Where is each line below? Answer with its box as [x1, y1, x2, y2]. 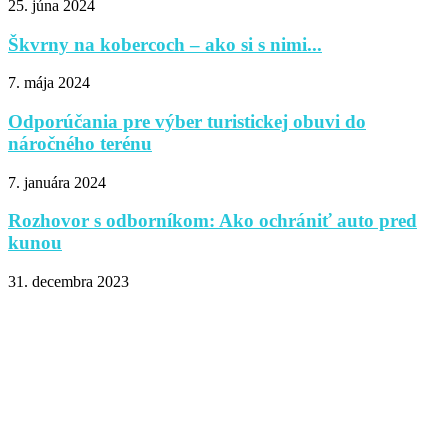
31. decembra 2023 [8, 273, 129, 291]
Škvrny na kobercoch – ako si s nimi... [8, 33, 322, 55]
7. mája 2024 [8, 74, 90, 92]
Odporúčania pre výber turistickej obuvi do [8, 110, 366, 132]
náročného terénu [8, 132, 152, 154]
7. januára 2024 [8, 173, 106, 191]
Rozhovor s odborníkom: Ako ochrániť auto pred [8, 210, 417, 232]
